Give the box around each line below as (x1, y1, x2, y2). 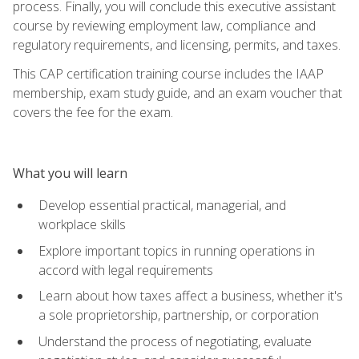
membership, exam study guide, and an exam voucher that (13, 83, 342, 102)
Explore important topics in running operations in (38, 241, 315, 260)
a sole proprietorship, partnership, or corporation (38, 306, 319, 325)
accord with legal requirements (38, 260, 213, 279)
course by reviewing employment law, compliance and (13, 16, 316, 34)
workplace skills (38, 215, 126, 233)
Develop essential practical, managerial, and (38, 196, 286, 214)
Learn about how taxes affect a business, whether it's (38, 287, 343, 305)
